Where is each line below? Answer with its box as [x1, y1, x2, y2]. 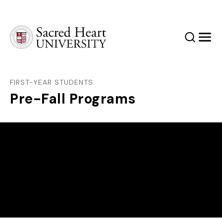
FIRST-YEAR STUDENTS [10, 78, 93, 87]
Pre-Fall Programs [10, 90, 136, 108]
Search [189, 36, 211, 45]
